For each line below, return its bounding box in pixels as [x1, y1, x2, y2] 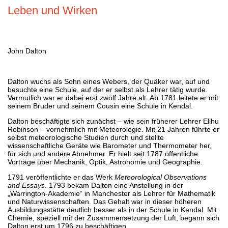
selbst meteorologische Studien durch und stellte [8, 133, 164, 141]
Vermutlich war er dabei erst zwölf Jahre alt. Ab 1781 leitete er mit [8, 93, 218, 102]
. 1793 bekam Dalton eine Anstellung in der [45, 181, 183, 189]
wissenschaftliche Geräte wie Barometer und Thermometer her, [8, 141, 212, 150]
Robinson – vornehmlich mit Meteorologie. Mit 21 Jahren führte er [8, 125, 219, 133]
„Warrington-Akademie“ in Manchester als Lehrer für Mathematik [8, 189, 215, 197]
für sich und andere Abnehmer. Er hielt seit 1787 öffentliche [8, 149, 198, 158]
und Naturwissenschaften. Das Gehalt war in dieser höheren [8, 197, 202, 206]
